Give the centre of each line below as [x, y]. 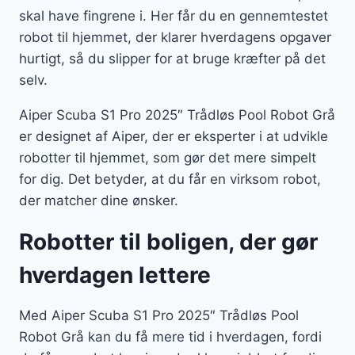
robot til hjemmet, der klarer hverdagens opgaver [175, 38]
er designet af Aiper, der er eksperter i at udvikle [174, 137]
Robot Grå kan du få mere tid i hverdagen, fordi [170, 337]
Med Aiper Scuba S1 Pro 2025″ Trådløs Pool [159, 316]
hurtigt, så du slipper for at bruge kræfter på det [172, 59]
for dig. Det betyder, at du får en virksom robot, [170, 179]
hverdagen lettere [115, 275]
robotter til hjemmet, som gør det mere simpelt [168, 158]
